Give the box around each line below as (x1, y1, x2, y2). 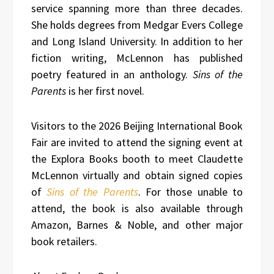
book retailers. (31, 234, 97, 248)
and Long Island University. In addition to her (31, 34, 243, 48)
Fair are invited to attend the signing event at (31, 135, 243, 149)
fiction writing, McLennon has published (31, 50, 243, 65)
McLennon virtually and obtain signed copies (31, 168, 243, 182)
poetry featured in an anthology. (31, 67, 193, 81)
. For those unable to (138, 184, 243, 199)
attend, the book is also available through (31, 201, 243, 215)
